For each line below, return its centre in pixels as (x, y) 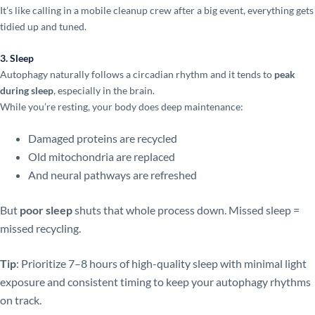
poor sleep (46, 210)
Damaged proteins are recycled (103, 139)
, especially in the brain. (104, 90)
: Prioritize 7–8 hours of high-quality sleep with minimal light (161, 264)
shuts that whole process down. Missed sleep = (186, 210)
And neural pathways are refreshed (112, 175)
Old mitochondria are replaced (102, 157)
